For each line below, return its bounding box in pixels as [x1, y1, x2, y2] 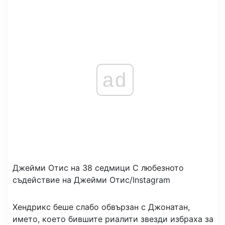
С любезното [133, 162, 184, 173]
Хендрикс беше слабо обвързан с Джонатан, [13, 201, 190, 212]
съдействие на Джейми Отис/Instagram [13, 174, 170, 185]
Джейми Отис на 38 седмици [13, 162, 130, 173]
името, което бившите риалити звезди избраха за [13, 213, 213, 224]
